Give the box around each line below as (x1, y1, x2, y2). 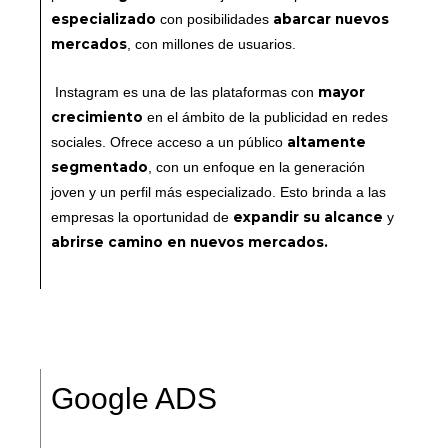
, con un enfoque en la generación (148, 160, 365, 176)
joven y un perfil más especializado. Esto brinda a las (51, 185, 386, 201)
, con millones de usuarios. (127, 36, 296, 52)
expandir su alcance (233, 209, 383, 226)
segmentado (51, 159, 148, 176)
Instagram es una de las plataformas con (51, 85, 318, 101)
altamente (287, 134, 366, 151)
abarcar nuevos (273, 10, 389, 27)
